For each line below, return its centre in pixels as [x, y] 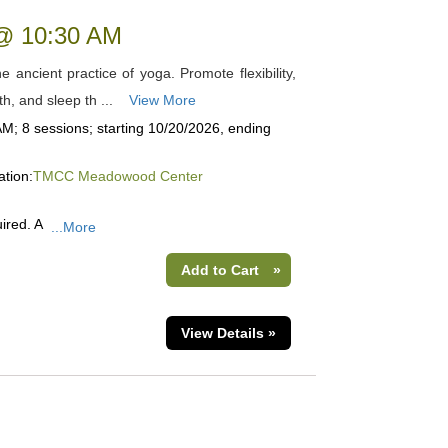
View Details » [228, 333]
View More [162, 100]
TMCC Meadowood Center [117, 176]
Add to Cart [219, 270]
